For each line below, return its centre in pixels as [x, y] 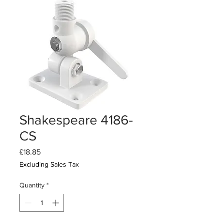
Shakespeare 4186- [76, 120]
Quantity [32, 185]
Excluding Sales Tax [49, 164]
